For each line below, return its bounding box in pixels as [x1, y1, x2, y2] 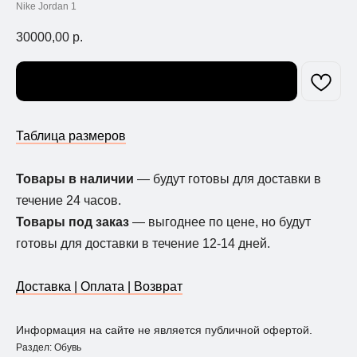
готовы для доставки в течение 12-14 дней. [16, 237, 273, 251]
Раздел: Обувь [16, 342, 81, 354]
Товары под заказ [16, 215, 132, 229]
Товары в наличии [16, 172, 137, 186]
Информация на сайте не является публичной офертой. [16, 324, 312, 337]
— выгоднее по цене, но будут [132, 215, 311, 229]
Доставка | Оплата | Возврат [16, 280, 182, 294]
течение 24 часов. [16, 194, 121, 208]
